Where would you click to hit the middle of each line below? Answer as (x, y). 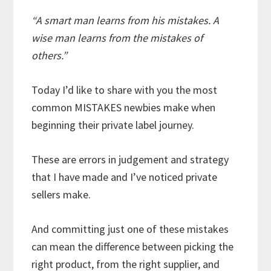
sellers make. (64, 194)
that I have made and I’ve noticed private (125, 177)
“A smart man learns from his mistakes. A (126, 20)
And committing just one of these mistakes (130, 229)
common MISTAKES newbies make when (124, 107)
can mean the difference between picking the (133, 246)
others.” (50, 55)
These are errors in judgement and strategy (130, 159)
